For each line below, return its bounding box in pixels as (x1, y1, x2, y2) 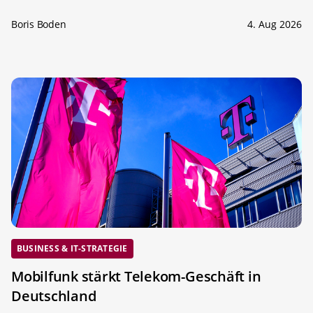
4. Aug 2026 (247, 17, 302, 31)
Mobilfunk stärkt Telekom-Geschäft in (11, 266, 261, 286)
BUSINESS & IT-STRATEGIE (17, 242, 128, 255)
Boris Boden (11, 17, 66, 31)
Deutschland (11, 286, 96, 305)
